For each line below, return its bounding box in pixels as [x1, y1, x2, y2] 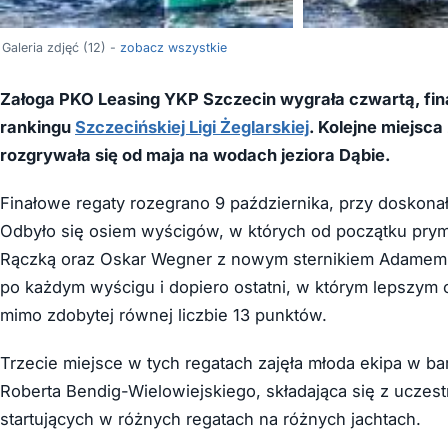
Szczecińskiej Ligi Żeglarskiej [75, 117, 309, 138]
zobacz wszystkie [120, 40, 227, 56]
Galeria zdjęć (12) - [2, 40, 120, 56]
